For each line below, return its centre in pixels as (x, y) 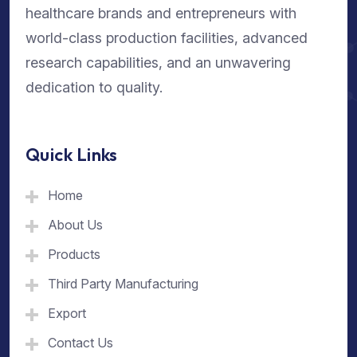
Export (67, 313)
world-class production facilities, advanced (167, 38)
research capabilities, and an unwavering (158, 63)
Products (74, 254)
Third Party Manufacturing (123, 283)
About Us (75, 224)
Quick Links (72, 154)
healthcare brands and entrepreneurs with (161, 14)
